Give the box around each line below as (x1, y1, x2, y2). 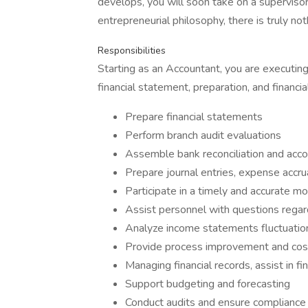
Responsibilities (98, 44, 166, 57)
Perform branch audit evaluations (125, 128, 281, 143)
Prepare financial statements (125, 109, 263, 124)
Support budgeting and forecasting (125, 276, 290, 291)
